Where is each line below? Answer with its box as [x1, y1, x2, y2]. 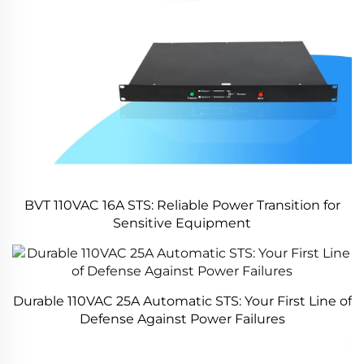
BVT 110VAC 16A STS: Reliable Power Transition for [24, 197, 340, 213]
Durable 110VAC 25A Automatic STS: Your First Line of [12, 293, 352, 309]
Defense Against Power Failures [79, 311, 285, 327]
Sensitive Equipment [113, 215, 251, 231]
